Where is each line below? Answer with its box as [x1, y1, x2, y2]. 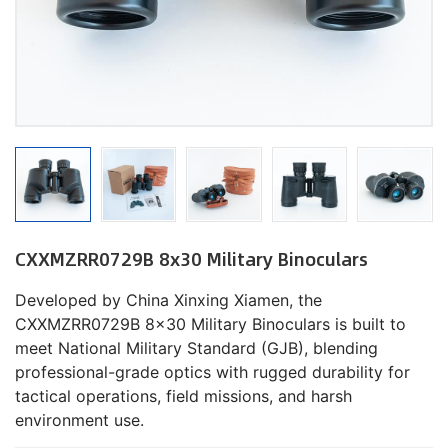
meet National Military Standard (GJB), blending [15, 338, 378, 359]
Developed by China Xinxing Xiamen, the [15, 290, 322, 311]
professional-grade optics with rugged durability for [15, 362, 410, 383]
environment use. [15, 410, 144, 431]
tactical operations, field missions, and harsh [15, 386, 352, 407]
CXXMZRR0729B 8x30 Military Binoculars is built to [15, 314, 406, 335]
